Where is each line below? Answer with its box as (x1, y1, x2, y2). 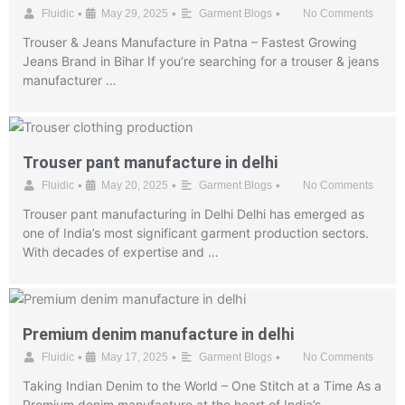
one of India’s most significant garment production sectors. (23, 225, 369, 240)
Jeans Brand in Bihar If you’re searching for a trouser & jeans (23, 53, 379, 69)
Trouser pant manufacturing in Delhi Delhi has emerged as (23, 206, 364, 221)
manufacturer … (23, 72, 117, 88)
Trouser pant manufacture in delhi (23, 153, 278, 172)
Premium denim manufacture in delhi (23, 325, 294, 344)
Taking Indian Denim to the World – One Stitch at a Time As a (23, 378, 381, 393)
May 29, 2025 (101, 7, 168, 20)
